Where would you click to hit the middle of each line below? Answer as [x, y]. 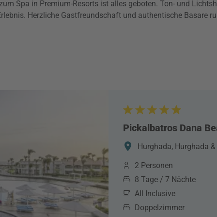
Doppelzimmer [160, 208]
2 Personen [154, 165]
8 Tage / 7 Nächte [165, 179]
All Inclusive [155, 194]
